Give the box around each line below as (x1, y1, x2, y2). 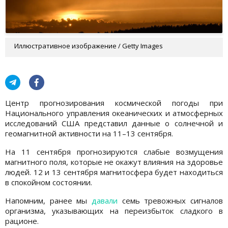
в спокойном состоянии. (5, 177, 92, 187)
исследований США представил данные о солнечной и (5, 118, 223, 128)
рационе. (5, 215, 39, 226)
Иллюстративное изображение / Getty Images (14, 41, 163, 50)
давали (92, 195, 118, 206)
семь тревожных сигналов (118, 195, 223, 206)
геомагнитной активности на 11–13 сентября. (5, 128, 173, 138)
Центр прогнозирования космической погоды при (5, 97, 223, 108)
